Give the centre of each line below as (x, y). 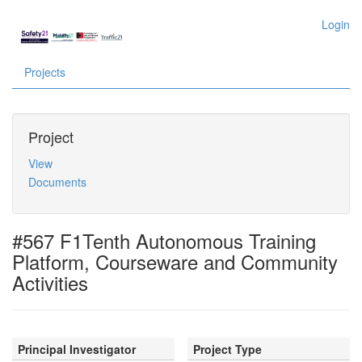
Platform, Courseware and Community (175, 261)
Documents (57, 182)
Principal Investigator (77, 349)
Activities (50, 282)
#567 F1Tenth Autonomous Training (164, 240)
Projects (45, 72)
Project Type (228, 349)
